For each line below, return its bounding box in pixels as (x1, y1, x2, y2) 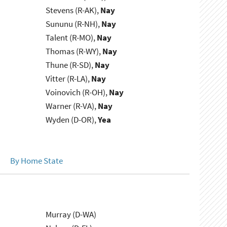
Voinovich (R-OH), (46, 87, 109, 98)
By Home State (10, 155, 63, 167)
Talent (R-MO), (46, 32, 97, 44)
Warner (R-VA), (46, 100, 98, 112)
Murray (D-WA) (46, 209, 97, 220)
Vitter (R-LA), (46, 73, 92, 85)
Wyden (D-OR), (46, 114, 98, 126)
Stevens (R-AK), (46, 5, 101, 16)
